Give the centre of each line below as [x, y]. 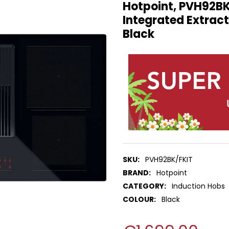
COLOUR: [139, 200]
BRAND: [137, 173]
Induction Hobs [198, 186]
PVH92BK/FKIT [169, 160]
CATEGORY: [144, 186]
